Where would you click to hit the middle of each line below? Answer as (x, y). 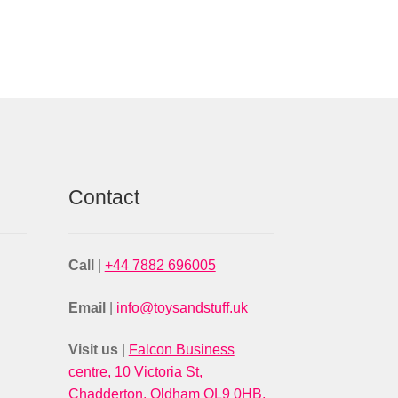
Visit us (95, 350)
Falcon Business (181, 350)
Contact (103, 197)
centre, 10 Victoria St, (135, 372)
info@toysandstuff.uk (182, 307)
